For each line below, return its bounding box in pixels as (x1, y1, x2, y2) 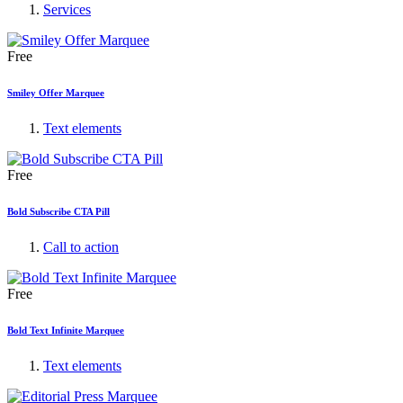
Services (43, 2, 91, 18)
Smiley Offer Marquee (7, 87, 104, 99)
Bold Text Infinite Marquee (7, 325, 124, 336)
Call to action (43, 239, 119, 255)
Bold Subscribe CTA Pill (7, 206, 110, 218)
